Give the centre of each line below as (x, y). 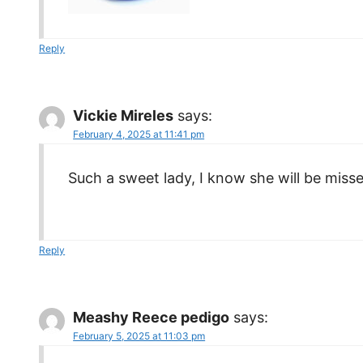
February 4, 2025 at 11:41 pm (139, 134)
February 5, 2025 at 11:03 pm (139, 335)
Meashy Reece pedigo (152, 317)
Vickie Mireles (124, 115)
